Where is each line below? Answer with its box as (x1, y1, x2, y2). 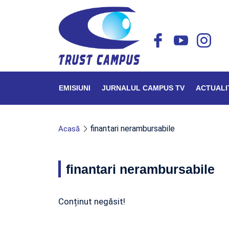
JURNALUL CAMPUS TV (102, 84, 185, 92)
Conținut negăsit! (58, 196, 125, 207)
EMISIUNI (59, 84, 90, 92)
